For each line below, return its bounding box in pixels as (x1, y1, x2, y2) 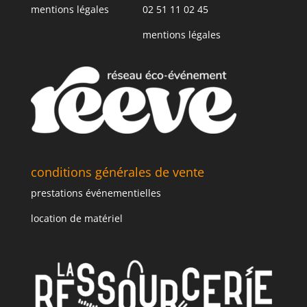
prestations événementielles (30, 186, 161, 199)
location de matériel (30, 211, 123, 225)
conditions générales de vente (30, 163, 204, 180)
